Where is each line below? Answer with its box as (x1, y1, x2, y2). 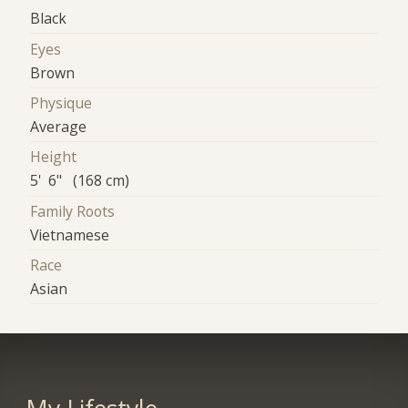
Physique (30, 92, 93, 113)
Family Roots (30, 200, 116, 221)
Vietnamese (30, 224, 110, 245)
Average (30, 116, 87, 137)
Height (30, 147, 77, 168)
